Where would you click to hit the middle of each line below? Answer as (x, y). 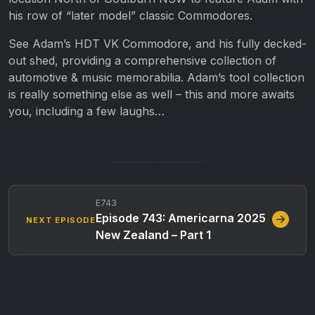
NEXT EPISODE (61, 220)
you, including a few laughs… (86, 111)
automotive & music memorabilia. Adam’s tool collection (156, 77)
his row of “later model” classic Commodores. (130, 15)
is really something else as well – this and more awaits (152, 94)
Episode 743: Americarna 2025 (180, 218)
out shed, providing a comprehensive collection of (142, 60)
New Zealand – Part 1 (153, 234)
